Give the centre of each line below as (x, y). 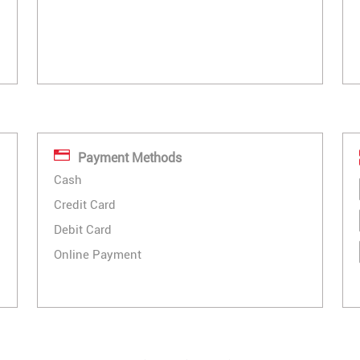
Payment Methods (130, 157)
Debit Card (83, 230)
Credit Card (85, 205)
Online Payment (98, 255)
